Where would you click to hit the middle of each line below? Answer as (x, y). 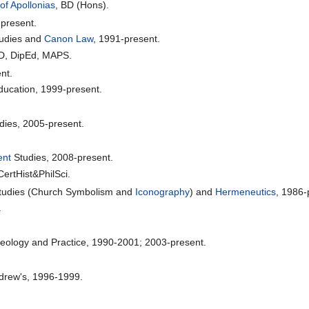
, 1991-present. (126, 39)
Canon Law (68, 39)
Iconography (162, 191)
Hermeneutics (245, 191)
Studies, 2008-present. (62, 158)
